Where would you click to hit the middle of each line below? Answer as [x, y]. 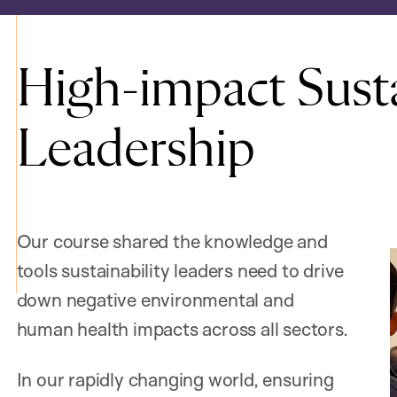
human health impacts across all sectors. [182, 328]
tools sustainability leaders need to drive [180, 270]
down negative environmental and [155, 299]
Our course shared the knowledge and [172, 241]
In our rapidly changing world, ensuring [175, 379]
